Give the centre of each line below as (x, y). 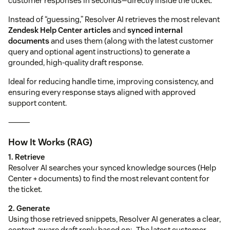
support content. (37, 103)
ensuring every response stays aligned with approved (102, 92)
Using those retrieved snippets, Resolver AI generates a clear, (114, 219)
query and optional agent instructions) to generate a (99, 51)
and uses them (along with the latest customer (131, 41)
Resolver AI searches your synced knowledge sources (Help (112, 168)
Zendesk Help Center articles (60, 30)
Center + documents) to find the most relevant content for (109, 178)
